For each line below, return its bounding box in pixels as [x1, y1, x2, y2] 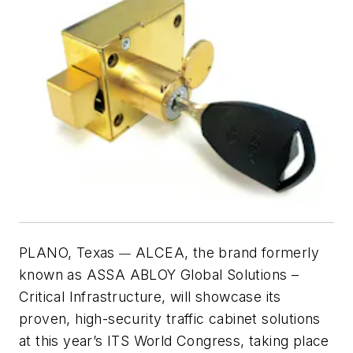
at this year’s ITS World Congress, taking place [19, 333, 329, 350]
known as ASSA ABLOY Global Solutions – [19, 266, 299, 284]
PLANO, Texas [19, 244, 120, 262]
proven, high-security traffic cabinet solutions [19, 310, 321, 328]
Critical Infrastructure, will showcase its [19, 288, 281, 306]
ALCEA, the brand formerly [131, 244, 320, 262]
